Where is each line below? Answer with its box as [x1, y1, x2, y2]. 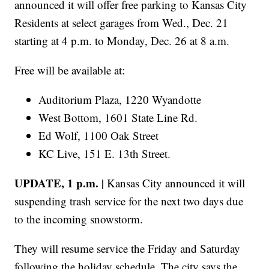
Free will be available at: [14, 62, 125, 77]
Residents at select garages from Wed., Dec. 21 [14, 14, 229, 30]
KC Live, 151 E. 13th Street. [38, 145, 171, 161]
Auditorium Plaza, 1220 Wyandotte [38, 91, 202, 107]
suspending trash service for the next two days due [14, 193, 244, 208]
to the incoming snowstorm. [14, 211, 144, 226]
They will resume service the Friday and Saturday [14, 240, 241, 256]
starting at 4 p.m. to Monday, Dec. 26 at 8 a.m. [14, 32, 230, 48]
